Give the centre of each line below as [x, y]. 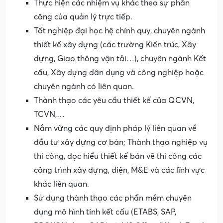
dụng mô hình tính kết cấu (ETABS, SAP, [105, 212]
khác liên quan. [61, 184]
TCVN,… [49, 115]
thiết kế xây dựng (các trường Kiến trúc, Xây [115, 45]
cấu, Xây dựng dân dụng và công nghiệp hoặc [119, 73]
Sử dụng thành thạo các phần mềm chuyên [113, 198]
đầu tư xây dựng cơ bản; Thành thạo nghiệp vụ [121, 143]
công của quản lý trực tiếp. [83, 17]
